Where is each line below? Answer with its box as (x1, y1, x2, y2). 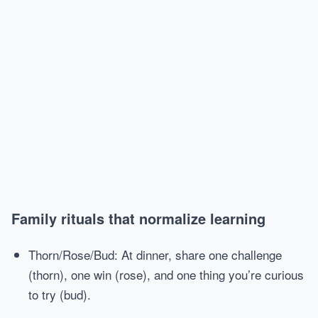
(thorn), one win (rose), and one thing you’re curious (28, 265, 304, 283)
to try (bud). (28, 285, 91, 303)
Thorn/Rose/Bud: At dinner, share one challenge (28, 246, 282, 263)
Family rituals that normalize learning (11, 208, 265, 229)
